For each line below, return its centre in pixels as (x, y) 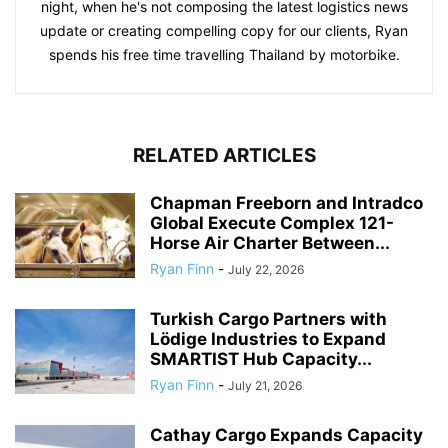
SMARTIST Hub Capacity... (261, 358)
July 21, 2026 (265, 385)
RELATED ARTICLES (224, 155)
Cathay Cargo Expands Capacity (286, 434)
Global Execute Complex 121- (272, 222)
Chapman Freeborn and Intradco (286, 202)
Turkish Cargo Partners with (268, 318)
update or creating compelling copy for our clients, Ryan (224, 30)
